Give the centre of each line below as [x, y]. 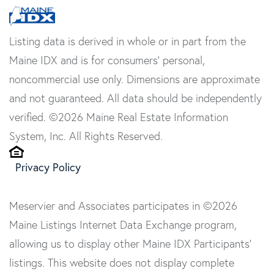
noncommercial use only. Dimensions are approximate [135, 80]
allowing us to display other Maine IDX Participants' [130, 244]
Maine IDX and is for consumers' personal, [107, 61]
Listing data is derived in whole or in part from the [128, 42]
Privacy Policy [48, 168]
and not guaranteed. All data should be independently [135, 98]
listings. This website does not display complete [122, 263]
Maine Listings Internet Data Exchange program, [123, 225]
